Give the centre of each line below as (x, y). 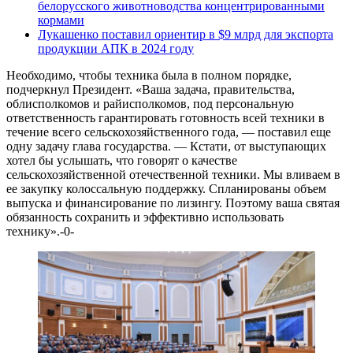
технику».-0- (40, 231)
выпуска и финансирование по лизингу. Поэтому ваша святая (173, 203)
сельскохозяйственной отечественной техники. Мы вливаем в (173, 174)
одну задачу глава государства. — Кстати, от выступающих (166, 146)
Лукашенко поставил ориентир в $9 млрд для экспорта (186, 34)
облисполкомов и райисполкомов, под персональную (150, 103)
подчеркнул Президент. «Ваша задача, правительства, (150, 89)
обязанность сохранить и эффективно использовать (145, 217)
